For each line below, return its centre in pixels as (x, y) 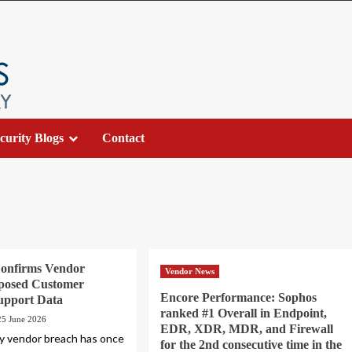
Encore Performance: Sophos (239, 298)
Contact (123, 138)
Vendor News (190, 271)
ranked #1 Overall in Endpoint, (244, 313)
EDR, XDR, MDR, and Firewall (247, 329)
